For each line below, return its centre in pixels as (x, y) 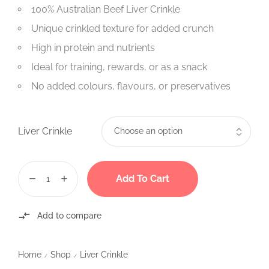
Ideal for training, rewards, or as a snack (119, 67)
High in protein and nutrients (93, 47)
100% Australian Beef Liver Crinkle (106, 9)
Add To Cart (143, 178)
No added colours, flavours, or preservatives (131, 86)
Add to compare (69, 216)
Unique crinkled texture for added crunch (122, 28)
